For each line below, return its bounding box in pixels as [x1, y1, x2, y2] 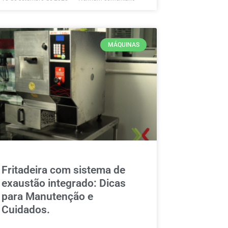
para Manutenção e [2, 190, 94, 203]
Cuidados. [2, 203, 50, 216]
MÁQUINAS [107, 41, 139, 48]
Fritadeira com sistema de [2, 163, 126, 176]
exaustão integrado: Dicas [2, 177, 126, 189]
